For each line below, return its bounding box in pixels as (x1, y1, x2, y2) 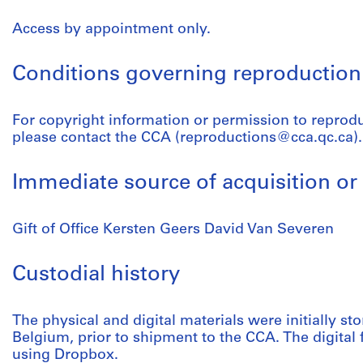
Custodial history (12, 264, 180, 286)
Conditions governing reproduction (12, 64, 361, 86)
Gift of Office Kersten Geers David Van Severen (12, 222, 334, 237)
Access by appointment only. (12, 22, 211, 37)
